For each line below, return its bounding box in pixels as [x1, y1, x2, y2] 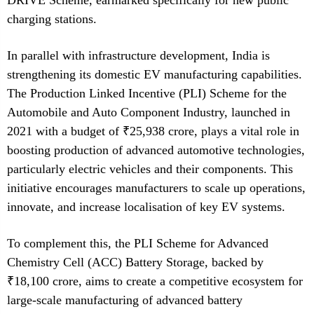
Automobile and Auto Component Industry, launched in [7, 105, 290, 119]
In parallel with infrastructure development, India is [7, 48, 270, 62]
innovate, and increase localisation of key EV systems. [7, 200, 285, 214]
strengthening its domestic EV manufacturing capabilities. [7, 67, 302, 81]
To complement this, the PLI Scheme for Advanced [7, 236, 268, 250]
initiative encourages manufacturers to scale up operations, [7, 181, 306, 195]
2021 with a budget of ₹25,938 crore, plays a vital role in [7, 124, 299, 138]
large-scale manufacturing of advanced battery [7, 293, 243, 307]
